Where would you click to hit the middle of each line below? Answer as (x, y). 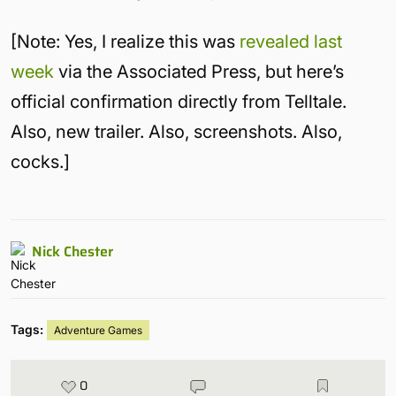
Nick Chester (72, 251)
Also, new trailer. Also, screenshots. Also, (176, 132)
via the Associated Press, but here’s (199, 72)
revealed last (291, 42)
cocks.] (40, 162)
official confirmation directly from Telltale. (179, 102)
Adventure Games (98, 330)
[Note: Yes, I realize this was (125, 42)
